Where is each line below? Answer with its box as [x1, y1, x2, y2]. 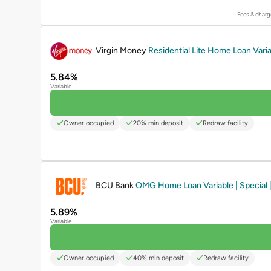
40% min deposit [133, 253, 184, 262]
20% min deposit [133, 119, 183, 127]
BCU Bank [96, 180, 135, 191]
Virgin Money [96, 45, 148, 56]
